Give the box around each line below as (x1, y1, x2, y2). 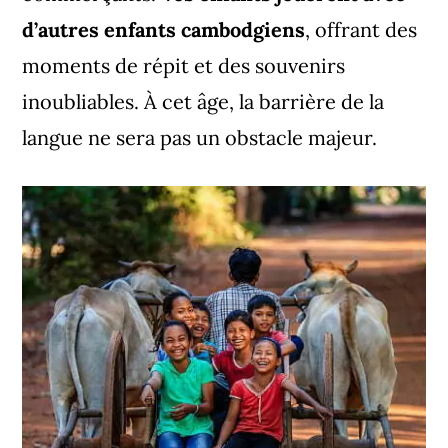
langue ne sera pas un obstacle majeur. (22, 125, 378, 150)
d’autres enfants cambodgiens (22, 17, 306, 42)
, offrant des (305, 17, 418, 42)
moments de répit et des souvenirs (22, 53, 346, 78)
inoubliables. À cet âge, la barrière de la (22, 89, 385, 114)
